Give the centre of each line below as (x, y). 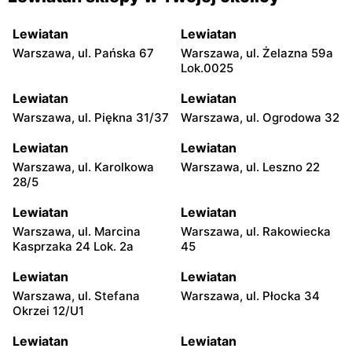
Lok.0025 (207, 68)
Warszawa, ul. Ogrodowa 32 (260, 117)
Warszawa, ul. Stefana (76, 295)
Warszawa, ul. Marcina (77, 231)
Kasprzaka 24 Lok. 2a (73, 246)
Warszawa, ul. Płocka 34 (250, 295)
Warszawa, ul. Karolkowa (83, 167)
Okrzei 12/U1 (48, 310)
